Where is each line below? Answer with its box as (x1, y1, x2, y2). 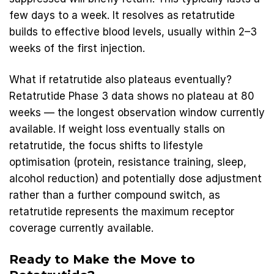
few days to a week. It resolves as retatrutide (9, 9, 235, 22)
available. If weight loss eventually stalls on (9, 122, 225, 135)
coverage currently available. (9, 221, 154, 234)
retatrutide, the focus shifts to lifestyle (9, 139, 203, 152)
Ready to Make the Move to (9, 251, 195, 267)
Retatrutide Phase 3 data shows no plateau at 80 (9, 89, 254, 102)
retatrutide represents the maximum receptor (9, 205, 234, 218)
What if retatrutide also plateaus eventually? (9, 73, 232, 86)
